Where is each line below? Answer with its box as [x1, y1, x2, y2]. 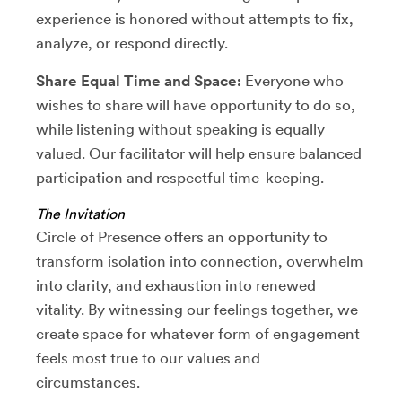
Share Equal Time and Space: [36, 71, 241, 90]
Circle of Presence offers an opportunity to [36, 227, 328, 246]
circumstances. [36, 372, 140, 391]
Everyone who [241, 71, 344, 90]
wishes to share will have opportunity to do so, [36, 95, 355, 114]
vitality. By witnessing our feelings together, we [36, 300, 358, 319]
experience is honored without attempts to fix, [36, 9, 354, 28]
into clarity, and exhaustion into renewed [36, 275, 316, 294]
